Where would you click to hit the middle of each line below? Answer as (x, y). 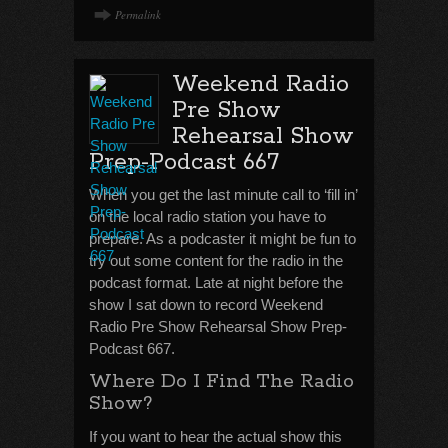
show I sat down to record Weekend (206, 304)
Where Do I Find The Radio (221, 381)
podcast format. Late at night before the (216, 282)
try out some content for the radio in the (216, 260)
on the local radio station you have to (207, 216)
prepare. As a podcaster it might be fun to (222, 238)
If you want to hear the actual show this (215, 436)
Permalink (138, 14)
